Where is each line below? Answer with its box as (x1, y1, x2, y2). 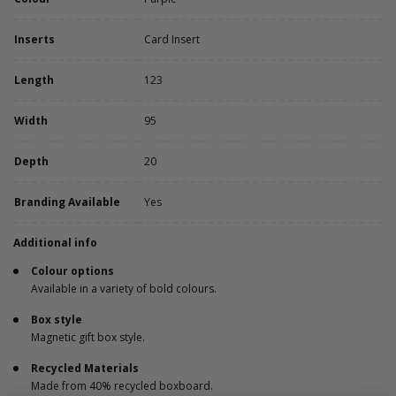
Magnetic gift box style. (31, 330, 145, 345)
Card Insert (144, 32, 200, 47)
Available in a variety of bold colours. (31, 281, 217, 296)
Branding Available (14, 194, 120, 209)
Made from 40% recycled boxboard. (31, 378, 213, 393)
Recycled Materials (31, 361, 139, 376)
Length (14, 72, 54, 88)
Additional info (13, 235, 97, 250)
